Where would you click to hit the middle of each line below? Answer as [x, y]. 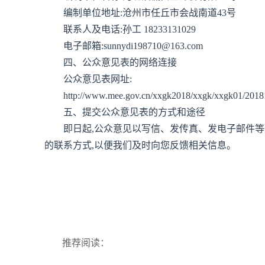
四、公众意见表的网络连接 [120, 62]
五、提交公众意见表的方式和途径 [134, 112]
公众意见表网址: [98, 79]
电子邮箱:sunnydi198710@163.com [133, 46]
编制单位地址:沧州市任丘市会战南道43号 [150, 13]
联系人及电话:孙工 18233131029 [130, 29]
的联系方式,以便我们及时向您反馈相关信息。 [140, 145]
